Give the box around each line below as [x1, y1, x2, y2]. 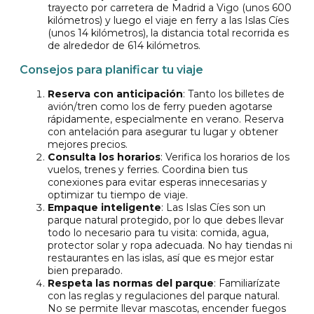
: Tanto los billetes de [183, 88, 285, 101]
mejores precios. [48, 138, 128, 151]
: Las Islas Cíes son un [161, 201, 266, 214]
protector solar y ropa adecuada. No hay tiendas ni [48, 239, 292, 252]
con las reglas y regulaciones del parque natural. [48, 289, 280, 303]
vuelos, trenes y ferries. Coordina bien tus [48, 163, 247, 177]
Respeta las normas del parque [48, 277, 214, 290]
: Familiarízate [214, 277, 280, 290]
